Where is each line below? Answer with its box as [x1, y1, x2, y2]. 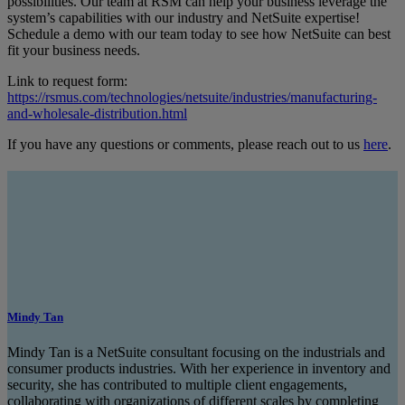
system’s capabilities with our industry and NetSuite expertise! [7, 10, 360, 26]
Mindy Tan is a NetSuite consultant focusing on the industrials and [7, 344, 385, 361]
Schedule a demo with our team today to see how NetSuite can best [7, 26, 391, 42]
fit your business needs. [7, 42, 140, 59]
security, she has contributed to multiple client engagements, [7, 377, 347, 393]
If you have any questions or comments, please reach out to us [7, 137, 363, 153]
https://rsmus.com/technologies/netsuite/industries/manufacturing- [7, 89, 377, 106]
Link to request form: [7, 73, 127, 89]
